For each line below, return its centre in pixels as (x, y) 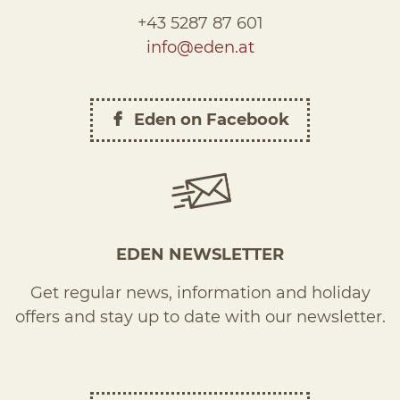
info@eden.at (200, 47)
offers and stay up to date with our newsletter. (200, 317)
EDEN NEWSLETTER (200, 254)
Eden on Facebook (212, 120)
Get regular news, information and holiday (200, 293)
